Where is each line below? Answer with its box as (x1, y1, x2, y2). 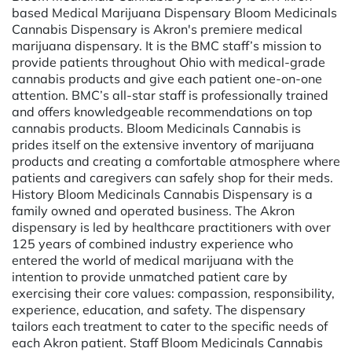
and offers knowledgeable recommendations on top (12, 103, 313, 119)
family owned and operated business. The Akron (12, 202, 295, 218)
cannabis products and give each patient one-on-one (12, 70, 322, 86)
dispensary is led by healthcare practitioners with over (12, 218, 331, 235)
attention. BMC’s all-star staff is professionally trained (12, 86, 328, 103)
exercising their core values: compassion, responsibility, (12, 284, 335, 301)
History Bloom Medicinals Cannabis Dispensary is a (12, 185, 313, 202)
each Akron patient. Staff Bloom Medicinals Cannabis (12, 334, 323, 350)
